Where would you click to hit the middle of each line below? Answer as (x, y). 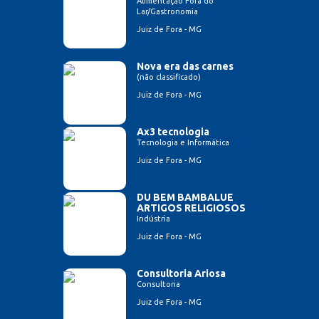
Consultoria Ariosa (181, 274)
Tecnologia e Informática (183, 143)
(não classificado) (169, 77)
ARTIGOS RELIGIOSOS (191, 208)
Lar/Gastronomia (167, 12)
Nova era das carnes (185, 67)
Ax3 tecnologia (173, 132)
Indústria (153, 219)
